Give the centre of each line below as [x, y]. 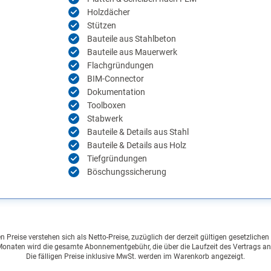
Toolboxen [106, 106]
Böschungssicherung [126, 172]
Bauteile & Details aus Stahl [138, 132]
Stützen [101, 26]
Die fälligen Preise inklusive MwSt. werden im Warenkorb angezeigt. [135, 256]
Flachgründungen [120, 66]
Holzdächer [108, 12]
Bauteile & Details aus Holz [136, 145]
